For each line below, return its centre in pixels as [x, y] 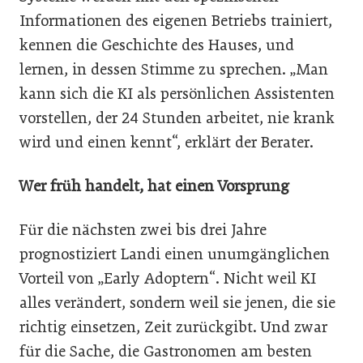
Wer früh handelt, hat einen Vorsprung [154, 186]
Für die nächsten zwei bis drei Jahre [143, 229]
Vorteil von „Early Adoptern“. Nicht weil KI [168, 278]
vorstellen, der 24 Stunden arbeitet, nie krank [177, 117]
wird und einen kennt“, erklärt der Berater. [167, 142]
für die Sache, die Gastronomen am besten [166, 351]
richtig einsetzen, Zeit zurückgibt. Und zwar [173, 327]
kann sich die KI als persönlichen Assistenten [177, 93]
